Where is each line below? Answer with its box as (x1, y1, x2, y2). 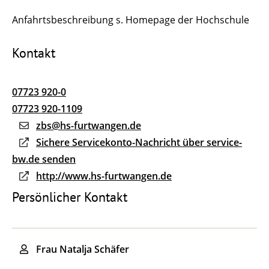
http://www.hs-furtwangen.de (36, 169, 172, 183)
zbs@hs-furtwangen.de (36, 119, 141, 133)
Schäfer (94, 243, 129, 256)
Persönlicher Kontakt (12, 189, 127, 206)
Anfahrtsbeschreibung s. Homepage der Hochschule (12, 13, 249, 26)
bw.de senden (12, 153, 76, 166)
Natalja (59, 243, 92, 256)
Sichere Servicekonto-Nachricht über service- (36, 136, 242, 150)
